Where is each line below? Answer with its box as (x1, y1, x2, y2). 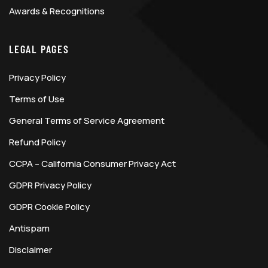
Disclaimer (9, 243, 52, 256)
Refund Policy (9, 135, 66, 148)
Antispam (9, 221, 50, 234)
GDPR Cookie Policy (9, 200, 90, 213)
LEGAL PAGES (9, 42, 69, 56)
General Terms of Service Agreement (9, 114, 165, 127)
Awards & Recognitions (9, 4, 105, 17)
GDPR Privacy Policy (9, 178, 92, 191)
